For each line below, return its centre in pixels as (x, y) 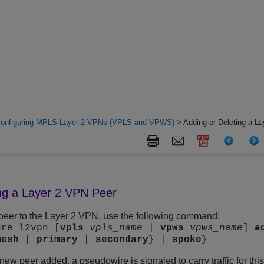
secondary (122, 240)
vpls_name (116, 228)
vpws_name (217, 228)
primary (57, 240)
